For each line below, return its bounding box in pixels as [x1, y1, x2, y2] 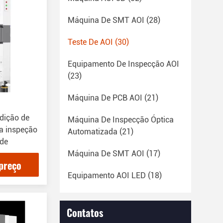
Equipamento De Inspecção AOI [68, 59, 179, 69]
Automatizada [68, 127, 117, 136]
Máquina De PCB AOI [68, 93, 142, 103]
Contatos [67, 205, 103, 220]
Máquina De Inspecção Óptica [68, 115, 174, 124]
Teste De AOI [68, 37, 113, 47]
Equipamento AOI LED [68, 171, 146, 180]
